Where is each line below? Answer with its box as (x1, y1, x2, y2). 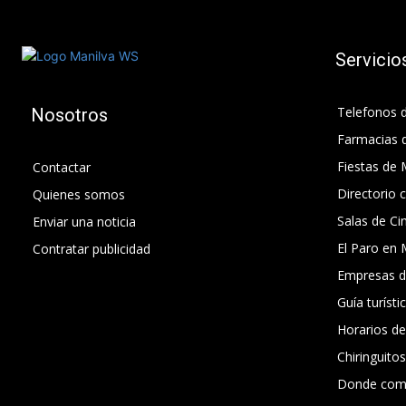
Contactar (33, 159, 91, 177)
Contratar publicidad (33, 240, 150, 258)
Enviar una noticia (33, 213, 136, 231)
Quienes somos (33, 186, 125, 204)
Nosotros (31, 104, 108, 127)
